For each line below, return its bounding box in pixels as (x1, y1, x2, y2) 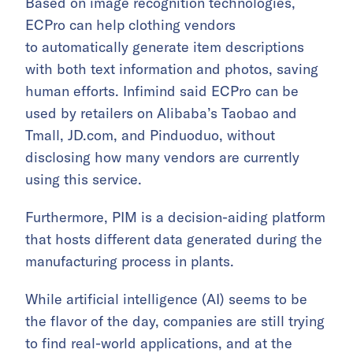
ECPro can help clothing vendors (25, 16, 236, 35)
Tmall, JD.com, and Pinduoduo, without (25, 126, 275, 145)
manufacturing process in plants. (25, 252, 234, 271)
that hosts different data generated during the (25, 230, 322, 249)
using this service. (25, 170, 142, 189)
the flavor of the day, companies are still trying (25, 312, 325, 331)
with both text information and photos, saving (25, 60, 318, 79)
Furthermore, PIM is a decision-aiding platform (25, 208, 325, 227)
